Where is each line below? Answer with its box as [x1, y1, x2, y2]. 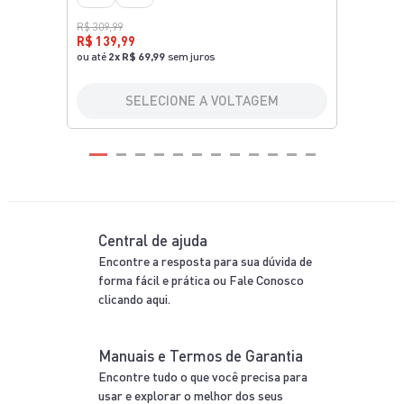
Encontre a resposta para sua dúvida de [98, 252, 312, 269]
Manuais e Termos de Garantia [98, 345, 303, 365]
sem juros [167, 49, 216, 63]
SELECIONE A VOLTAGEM [125, 91, 279, 108]
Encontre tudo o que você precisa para [98, 368, 308, 384]
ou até [77, 49, 106, 63]
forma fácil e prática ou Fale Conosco [98, 271, 304, 288]
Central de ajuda [98, 230, 207, 250]
